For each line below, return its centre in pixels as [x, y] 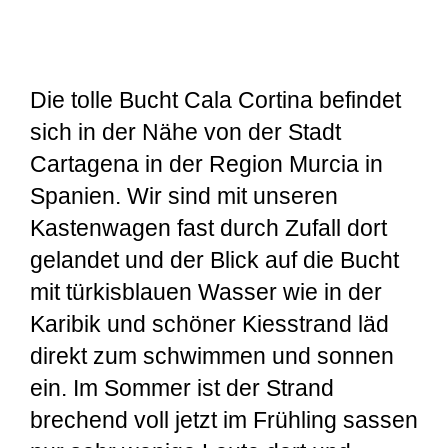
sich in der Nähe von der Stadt [185, 132]
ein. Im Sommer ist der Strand [182, 388]
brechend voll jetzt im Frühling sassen [224, 420]
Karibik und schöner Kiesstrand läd [209, 324]
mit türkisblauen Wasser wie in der [206, 292]
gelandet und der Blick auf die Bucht [214, 260]
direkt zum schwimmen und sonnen [212, 356]
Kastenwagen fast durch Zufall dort [208, 228]
